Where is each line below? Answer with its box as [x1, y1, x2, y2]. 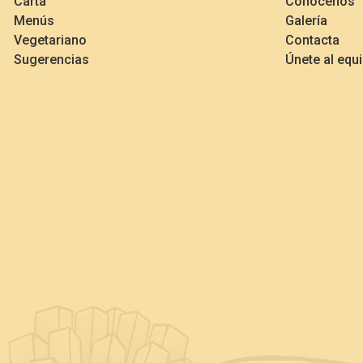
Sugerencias [14, 52, 89, 68]
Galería [285, 13, 327, 29]
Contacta [285, 32, 340, 49]
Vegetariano [14, 32, 87, 49]
